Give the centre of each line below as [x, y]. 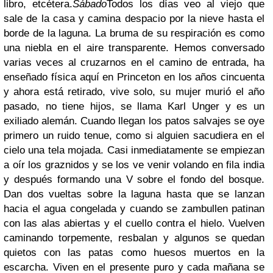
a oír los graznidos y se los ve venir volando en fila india [134, 165]
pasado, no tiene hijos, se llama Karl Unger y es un [134, 107]
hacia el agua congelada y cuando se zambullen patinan [134, 209]
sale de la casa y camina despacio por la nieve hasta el [134, 19]
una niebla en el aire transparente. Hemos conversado [134, 48]
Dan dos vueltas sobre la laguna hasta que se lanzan [134, 194]
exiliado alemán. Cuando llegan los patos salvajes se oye [134, 121]
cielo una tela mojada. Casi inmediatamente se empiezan [134, 151]
